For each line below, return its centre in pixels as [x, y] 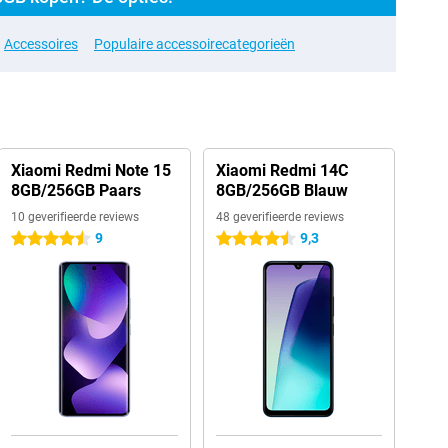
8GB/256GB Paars [75, 190]
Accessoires [41, 44]
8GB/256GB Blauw [281, 190]
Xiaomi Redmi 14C [281, 170]
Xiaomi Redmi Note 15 [90, 170]
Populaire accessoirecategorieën [194, 44]
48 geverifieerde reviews [279, 217]
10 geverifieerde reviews [74, 217]
